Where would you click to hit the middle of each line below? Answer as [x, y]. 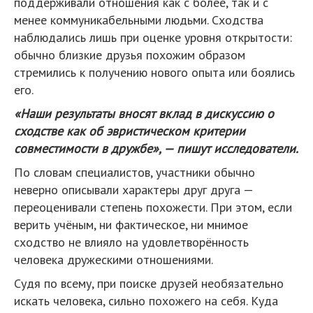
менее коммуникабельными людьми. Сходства [139, 20]
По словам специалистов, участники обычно [134, 172]
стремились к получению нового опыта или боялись [154, 72]
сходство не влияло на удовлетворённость [131, 242]
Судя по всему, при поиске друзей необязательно [149, 283]
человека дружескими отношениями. [114, 259]
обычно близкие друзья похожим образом [130, 54]
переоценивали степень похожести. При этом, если [153, 207]
